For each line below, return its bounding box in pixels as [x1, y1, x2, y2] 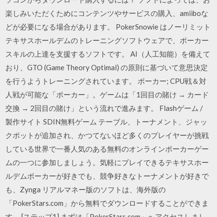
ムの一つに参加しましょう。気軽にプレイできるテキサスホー [5, 158, 209, 167]
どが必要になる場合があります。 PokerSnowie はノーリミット [5, 22, 211, 31]
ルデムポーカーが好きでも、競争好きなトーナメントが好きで [5, 171, 209, 180]
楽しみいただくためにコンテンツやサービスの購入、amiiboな [5, 9, 209, 17]
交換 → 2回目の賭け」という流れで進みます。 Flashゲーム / [5, 104, 203, 112]
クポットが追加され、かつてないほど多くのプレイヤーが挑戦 [5, 131, 209, 139]
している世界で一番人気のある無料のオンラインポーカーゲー [5, 144, 209, 153]
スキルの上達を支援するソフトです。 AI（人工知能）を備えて [5, 49, 211, 58]
